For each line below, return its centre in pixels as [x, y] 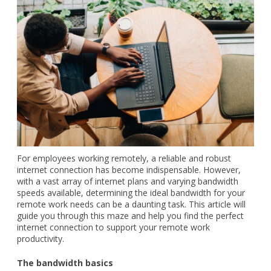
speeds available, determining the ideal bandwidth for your [131, 192]
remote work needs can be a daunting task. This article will [131, 204]
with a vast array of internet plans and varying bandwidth [128, 181]
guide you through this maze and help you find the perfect [130, 215]
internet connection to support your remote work [113, 227]
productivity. [41, 238]
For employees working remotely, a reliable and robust [124, 158]
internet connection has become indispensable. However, [129, 169]
